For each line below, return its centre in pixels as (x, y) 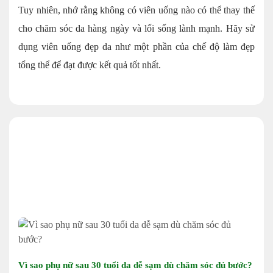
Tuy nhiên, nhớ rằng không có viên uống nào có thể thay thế (136, 10)
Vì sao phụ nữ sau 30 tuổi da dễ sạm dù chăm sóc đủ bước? (135, 265)
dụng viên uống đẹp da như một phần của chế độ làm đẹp (136, 46)
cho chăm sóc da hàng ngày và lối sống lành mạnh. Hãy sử (136, 28)
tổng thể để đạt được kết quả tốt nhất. (90, 65)
